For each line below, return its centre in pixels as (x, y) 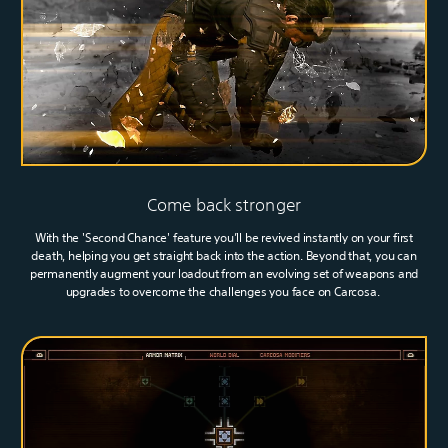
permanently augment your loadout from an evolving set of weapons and (224, 273)
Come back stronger (224, 204)
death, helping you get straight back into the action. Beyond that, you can (224, 255)
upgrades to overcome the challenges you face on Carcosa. (224, 291)
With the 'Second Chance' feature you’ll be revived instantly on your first (224, 237)
